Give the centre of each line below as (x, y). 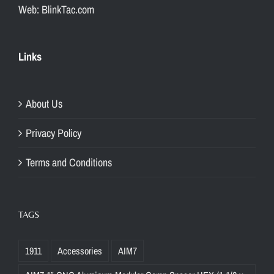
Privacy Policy (54, 133)
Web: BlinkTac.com (56, 10)
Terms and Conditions (69, 163)
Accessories (80, 251)
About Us (44, 104)
